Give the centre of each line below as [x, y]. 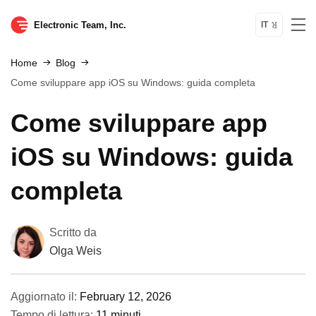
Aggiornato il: [45, 297]
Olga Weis [75, 251]
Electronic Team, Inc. [80, 25]
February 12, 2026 [126, 297]
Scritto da [73, 232]
